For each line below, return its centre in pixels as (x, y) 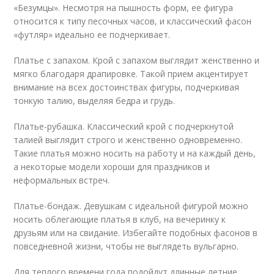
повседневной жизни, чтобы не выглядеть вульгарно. (126, 246)
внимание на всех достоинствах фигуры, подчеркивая (127, 87)
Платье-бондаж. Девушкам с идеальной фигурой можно (131, 206)
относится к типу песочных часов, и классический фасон (133, 21)
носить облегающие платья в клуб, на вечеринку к (120, 219)
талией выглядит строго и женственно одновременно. (128, 140)
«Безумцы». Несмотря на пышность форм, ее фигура (124, 8)
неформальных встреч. (62, 180)
